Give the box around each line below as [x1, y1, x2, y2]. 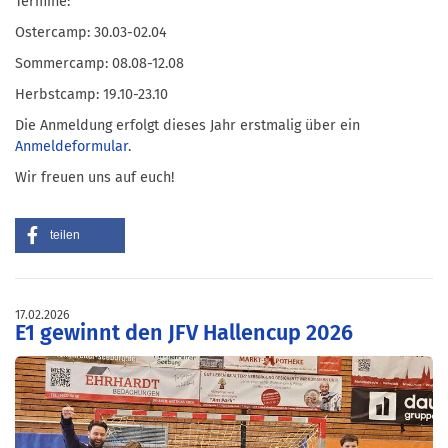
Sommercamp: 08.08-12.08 [15, 54, 184, 72]
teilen [50, 227, 80, 242]
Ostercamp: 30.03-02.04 [15, 23, 167, 41]
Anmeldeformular [15, 137, 128, 155]
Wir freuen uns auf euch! [15, 168, 174, 186]
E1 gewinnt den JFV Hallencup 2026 [15, 319, 353, 346]
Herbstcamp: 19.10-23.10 [15, 85, 168, 103]
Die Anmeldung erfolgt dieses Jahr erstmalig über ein [15, 116, 360, 134]
